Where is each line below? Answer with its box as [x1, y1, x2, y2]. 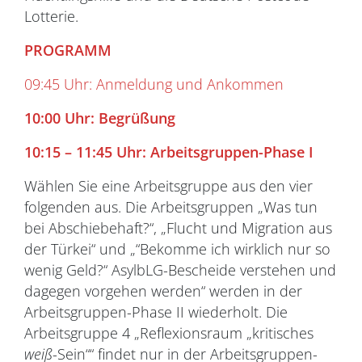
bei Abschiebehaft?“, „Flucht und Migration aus [24, 218, 332, 238]
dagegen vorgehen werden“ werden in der [24, 281, 302, 301]
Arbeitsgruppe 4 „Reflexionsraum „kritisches [24, 323, 314, 343]
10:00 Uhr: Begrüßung [24, 108, 175, 128]
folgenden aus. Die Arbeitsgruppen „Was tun [24, 197, 318, 217]
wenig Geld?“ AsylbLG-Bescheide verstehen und [24, 260, 336, 280]
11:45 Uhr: [72, 142, 150, 162]
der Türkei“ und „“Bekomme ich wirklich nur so [24, 239, 330, 259]
